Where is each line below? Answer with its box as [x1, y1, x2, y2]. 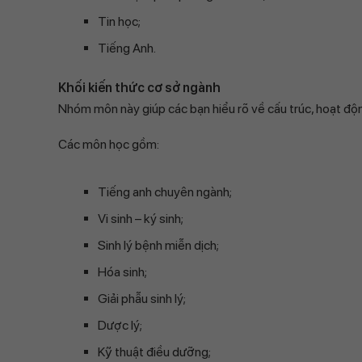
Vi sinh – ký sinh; [98, 211, 183, 226]
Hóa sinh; [98, 264, 147, 280]
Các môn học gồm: [58, 137, 159, 152]
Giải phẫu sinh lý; [98, 291, 186, 306]
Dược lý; [98, 318, 142, 333]
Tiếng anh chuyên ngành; [98, 184, 232, 200]
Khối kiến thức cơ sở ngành [58, 80, 221, 95]
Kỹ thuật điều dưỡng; [98, 344, 211, 360]
